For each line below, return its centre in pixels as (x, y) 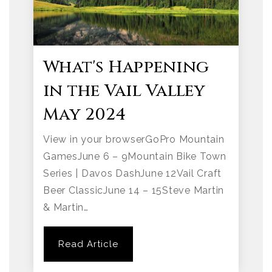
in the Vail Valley (124, 90)
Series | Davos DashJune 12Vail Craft (132, 173)
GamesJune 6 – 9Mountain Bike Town (135, 156)
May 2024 (84, 114)
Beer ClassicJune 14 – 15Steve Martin (134, 190)
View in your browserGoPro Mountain (134, 139)
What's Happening (126, 67)
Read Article (88, 244)
